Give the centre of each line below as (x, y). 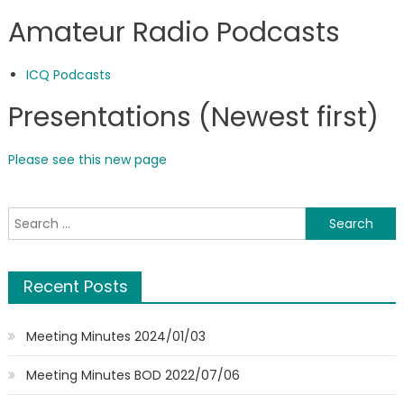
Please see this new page (87, 160)
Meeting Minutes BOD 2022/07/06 (133, 375)
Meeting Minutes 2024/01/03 (115, 336)
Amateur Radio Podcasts (174, 32)
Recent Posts (75, 286)
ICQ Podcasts (68, 75)
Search (29, 217)
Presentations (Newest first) (193, 117)
